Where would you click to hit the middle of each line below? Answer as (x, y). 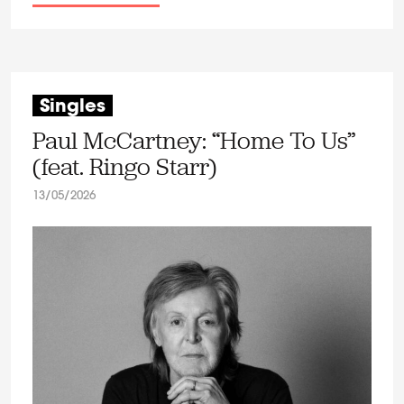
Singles (73, 107)
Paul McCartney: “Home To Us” (194, 140)
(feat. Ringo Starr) (124, 166)
